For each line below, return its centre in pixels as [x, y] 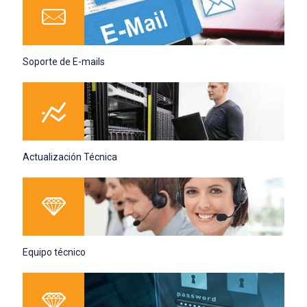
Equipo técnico [54, 252]
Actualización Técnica [70, 157]
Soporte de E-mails [64, 62]
